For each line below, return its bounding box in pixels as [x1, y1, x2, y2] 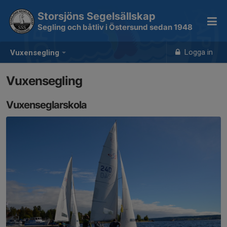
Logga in [182, 48, 213, 57]
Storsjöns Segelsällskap [37, 10, 156, 22]
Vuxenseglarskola [6, 99, 87, 111]
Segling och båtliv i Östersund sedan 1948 [37, 22, 193, 32]
